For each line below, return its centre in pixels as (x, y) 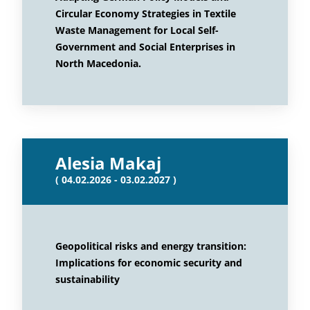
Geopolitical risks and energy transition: (151, 246)
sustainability (88, 279)
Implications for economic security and (149, 263)
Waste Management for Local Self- (137, 30)
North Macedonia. (98, 63)
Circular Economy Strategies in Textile (146, 13)
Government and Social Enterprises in (145, 47)
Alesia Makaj (108, 163)
